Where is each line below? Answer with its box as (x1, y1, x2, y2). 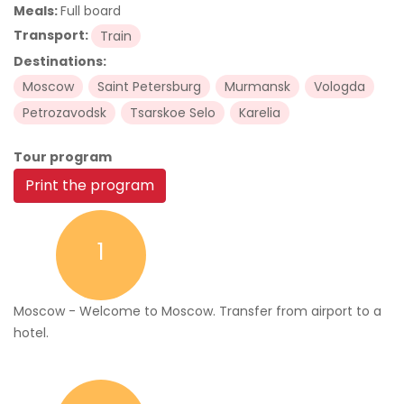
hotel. (14, 324, 49, 342)
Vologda (314, 78, 365, 96)
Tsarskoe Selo (130, 104, 216, 122)
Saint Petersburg (97, 78, 201, 96)
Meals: (14, 2, 60, 20)
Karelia (239, 104, 280, 122)
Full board (60, 2, 121, 20)
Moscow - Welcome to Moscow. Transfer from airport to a (14, 302, 381, 320)
